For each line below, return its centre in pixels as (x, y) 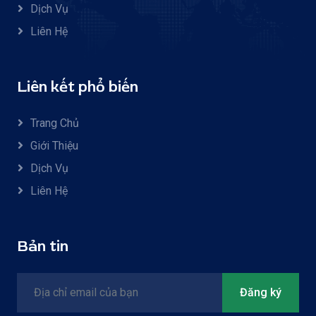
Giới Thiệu (54, 145)
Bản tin (43, 246)
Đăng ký (261, 292)
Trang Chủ (55, 123)
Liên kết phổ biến (78, 87)
